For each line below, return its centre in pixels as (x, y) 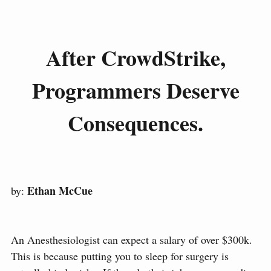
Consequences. (135, 123)
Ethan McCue (60, 191)
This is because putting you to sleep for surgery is (120, 256)
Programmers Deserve (135, 90)
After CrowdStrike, (135, 58)
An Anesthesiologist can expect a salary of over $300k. (132, 240)
